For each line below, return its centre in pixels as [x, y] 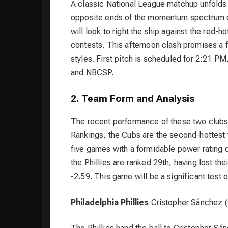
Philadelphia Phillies [110, 203]
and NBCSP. [92, 73]
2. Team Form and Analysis [133, 99]
